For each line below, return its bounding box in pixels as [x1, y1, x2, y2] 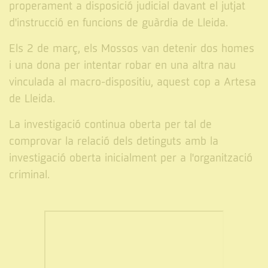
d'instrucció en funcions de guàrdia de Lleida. [9, 16, 228, 30]
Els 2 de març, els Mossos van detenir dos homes [9, 41, 254, 56]
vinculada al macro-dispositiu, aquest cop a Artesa [9, 75, 256, 89]
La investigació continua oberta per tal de [9, 117, 212, 132]
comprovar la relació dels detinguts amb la [9, 134, 218, 148]
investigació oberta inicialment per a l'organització [9, 151, 252, 165]
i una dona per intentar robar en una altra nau [9, 58, 236, 72]
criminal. [9, 167, 50, 182]
